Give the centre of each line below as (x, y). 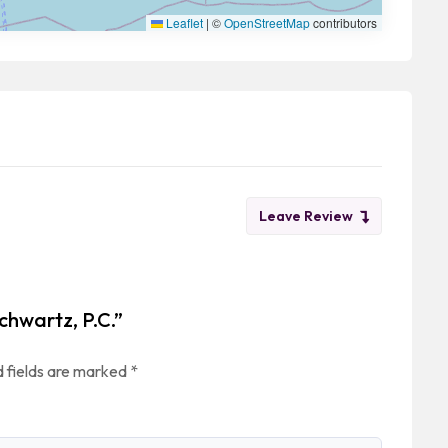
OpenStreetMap (267, 22)
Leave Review (306, 216)
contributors (343, 22)
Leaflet (183, 22)
